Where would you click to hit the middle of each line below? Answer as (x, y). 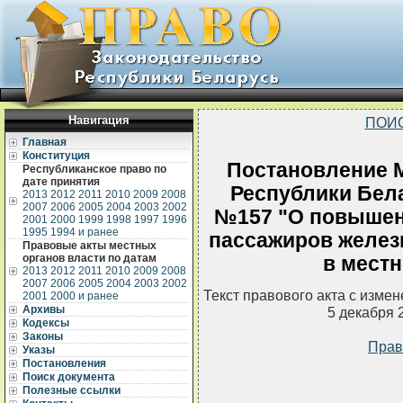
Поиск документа (69, 377)
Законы (43, 336)
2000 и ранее (85, 296)
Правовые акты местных (90, 246)
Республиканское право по (94, 169)
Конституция (56, 156)
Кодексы (46, 323)
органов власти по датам (90, 258)
